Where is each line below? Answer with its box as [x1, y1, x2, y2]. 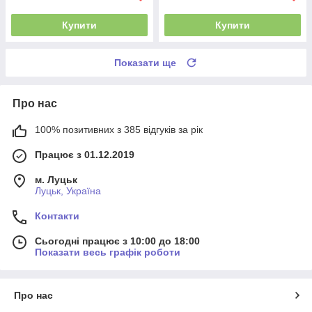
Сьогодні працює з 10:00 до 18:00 [35, 235, 200, 247]
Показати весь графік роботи [35, 246, 180, 258]
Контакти [35, 210, 79, 221]
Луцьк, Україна [35, 185, 101, 196]
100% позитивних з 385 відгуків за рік [35, 123, 203, 135]
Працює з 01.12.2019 [35, 148, 134, 160]
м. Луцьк [35, 173, 77, 185]
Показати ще [114, 56, 176, 68]
